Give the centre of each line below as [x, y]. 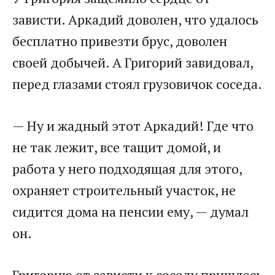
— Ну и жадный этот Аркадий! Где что [133, 126]
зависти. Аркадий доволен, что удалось [135, 20]
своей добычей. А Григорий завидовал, [133, 63]
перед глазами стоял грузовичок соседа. [137, 84]
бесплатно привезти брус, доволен [120, 41]
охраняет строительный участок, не [124, 190]
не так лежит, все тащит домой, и [117, 147]
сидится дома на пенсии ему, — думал [130, 212]
